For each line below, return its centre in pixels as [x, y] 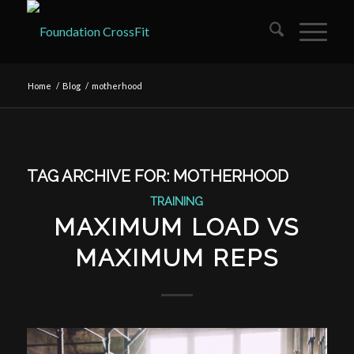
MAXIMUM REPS [177, 258]
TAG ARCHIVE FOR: [100, 176]
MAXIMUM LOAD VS [177, 227]
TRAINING [177, 201]
